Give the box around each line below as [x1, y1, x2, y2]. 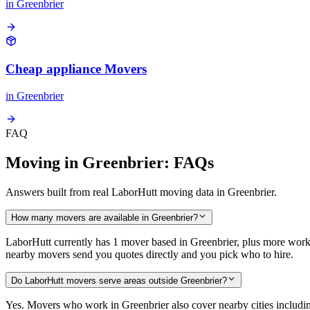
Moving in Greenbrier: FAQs [6, 154, 214, 172]
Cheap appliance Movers [6, 62, 147, 77]
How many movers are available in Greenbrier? [11, 212, 198, 224]
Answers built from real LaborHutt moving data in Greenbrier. [6, 186, 277, 198]
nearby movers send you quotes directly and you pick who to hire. [6, 248, 293, 261]
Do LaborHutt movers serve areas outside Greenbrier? [11, 275, 227, 286]
